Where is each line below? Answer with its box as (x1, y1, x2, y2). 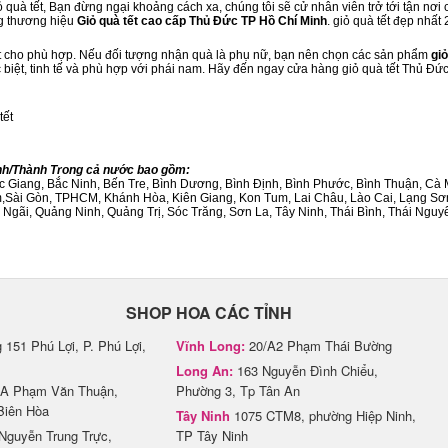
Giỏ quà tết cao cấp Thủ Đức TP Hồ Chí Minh (77, 14, 327, 28)
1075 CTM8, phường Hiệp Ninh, (230, 406, 416, 425)
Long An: (176, 361, 233, 380)
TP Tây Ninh (176, 426, 248, 445)
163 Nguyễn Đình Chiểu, (233, 361, 378, 380)
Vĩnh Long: (176, 336, 245, 355)
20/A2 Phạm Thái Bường (245, 336, 392, 355)
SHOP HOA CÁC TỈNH (126, 301, 292, 324)
